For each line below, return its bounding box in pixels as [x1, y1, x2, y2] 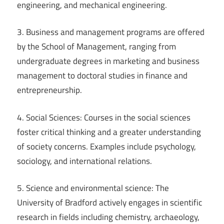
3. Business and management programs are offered [17, 25, 204, 39]
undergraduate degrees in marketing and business [17, 54, 199, 68]
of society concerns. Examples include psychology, [17, 139, 196, 153]
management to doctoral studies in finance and [17, 69, 187, 82]
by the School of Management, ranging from [17, 40, 176, 53]
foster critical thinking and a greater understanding [17, 125, 201, 138]
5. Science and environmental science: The [17, 181, 169, 195]
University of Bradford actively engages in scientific [17, 196, 202, 209]
